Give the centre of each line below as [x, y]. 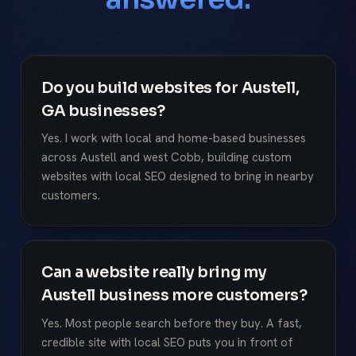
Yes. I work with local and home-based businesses [174, 139]
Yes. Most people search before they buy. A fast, [172, 323]
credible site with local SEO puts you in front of [167, 342]
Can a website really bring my [154, 273]
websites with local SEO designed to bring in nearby [178, 177]
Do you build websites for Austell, [170, 87]
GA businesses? [103, 110]
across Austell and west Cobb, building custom [166, 158]
